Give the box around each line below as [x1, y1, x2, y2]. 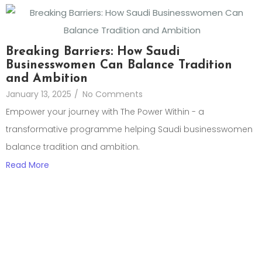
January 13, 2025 [6, 88, 71, 101]
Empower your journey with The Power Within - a [6, 106, 204, 118]
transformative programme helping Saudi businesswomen [6, 123, 253, 136]
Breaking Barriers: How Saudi [6, 46, 180, 58]
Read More [6, 159, 49, 171]
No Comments [82, 88, 143, 101]
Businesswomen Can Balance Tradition [6, 59, 232, 72]
